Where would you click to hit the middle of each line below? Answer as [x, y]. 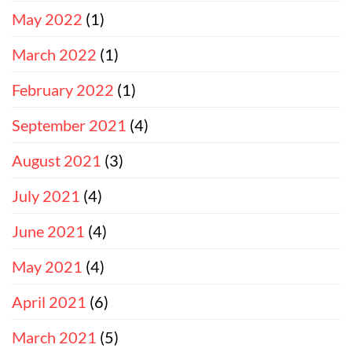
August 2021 [57, 160]
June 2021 [48, 231]
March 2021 [54, 337]
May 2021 [47, 266]
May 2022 [47, 18]
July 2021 [46, 195]
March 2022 [54, 54]
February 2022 [63, 89]
